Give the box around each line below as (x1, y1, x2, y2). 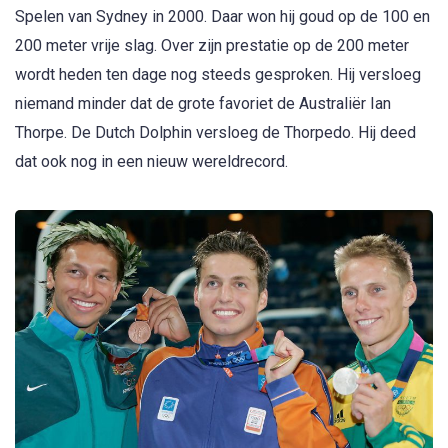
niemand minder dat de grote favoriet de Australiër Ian (15, 94, 391, 114)
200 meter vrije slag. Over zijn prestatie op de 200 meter (15, 36, 409, 56)
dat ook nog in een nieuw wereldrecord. (15, 152, 288, 172)
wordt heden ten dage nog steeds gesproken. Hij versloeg (15, 65, 421, 85)
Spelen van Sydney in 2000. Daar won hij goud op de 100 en (15, 7, 430, 27)
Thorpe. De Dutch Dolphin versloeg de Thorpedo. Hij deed (15, 123, 416, 143)
